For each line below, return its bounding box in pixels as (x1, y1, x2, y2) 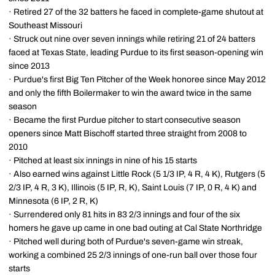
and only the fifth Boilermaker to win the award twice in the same (9, 88, 252, 98)
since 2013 (9, 61, 50, 71)
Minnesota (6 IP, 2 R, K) (9, 196, 98, 206)
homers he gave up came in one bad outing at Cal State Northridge (9, 223, 262, 233)
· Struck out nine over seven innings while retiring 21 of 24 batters (9, 34, 255, 44)
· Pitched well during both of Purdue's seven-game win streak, (9, 237, 243, 246)
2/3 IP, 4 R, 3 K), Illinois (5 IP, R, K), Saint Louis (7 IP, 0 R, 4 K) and (9, 183, 257, 192)
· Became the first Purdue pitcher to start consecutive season (9, 115, 241, 125)
